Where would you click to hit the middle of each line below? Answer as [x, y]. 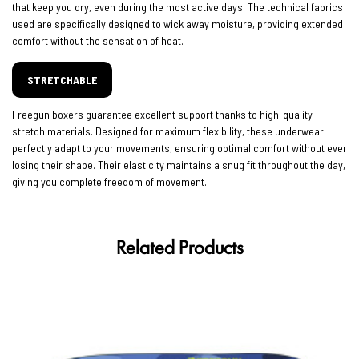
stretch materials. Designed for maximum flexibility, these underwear [168, 131]
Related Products [179, 246]
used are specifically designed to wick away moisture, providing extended [177, 24]
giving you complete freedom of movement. [109, 182]
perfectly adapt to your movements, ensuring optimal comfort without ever [179, 148]
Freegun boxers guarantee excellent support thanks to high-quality [162, 115]
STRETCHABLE [63, 80]
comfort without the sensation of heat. [98, 41]
